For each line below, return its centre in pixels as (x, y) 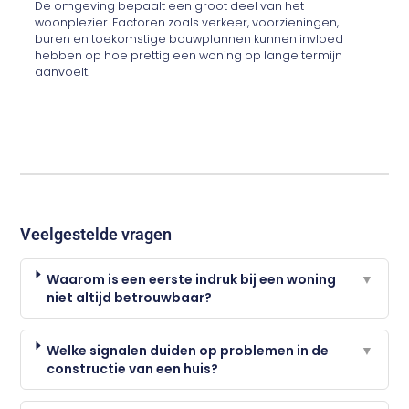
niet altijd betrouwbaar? (130, 297)
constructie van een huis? (133, 368)
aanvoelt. (63, 72)
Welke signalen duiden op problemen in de (188, 350)
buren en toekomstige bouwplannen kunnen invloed (189, 39)
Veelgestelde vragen (96, 234)
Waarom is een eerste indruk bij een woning (192, 279)
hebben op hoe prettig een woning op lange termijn (189, 56)
